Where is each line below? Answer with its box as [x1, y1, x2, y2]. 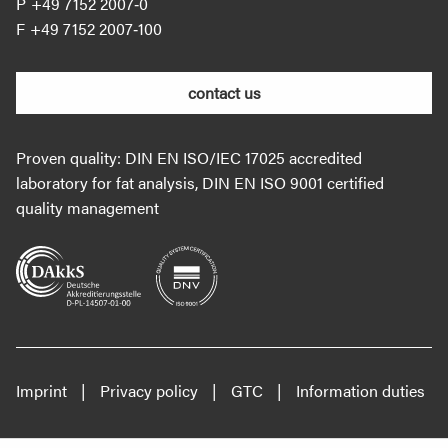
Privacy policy [100, 379, 198, 403]
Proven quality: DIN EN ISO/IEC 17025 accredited [16, 146, 362, 170]
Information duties [296, 379, 425, 403]
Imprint [16, 379, 67, 403]
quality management [16, 196, 159, 220]
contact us [187, 81, 261, 105]
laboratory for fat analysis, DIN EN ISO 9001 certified [16, 171, 384, 195]
